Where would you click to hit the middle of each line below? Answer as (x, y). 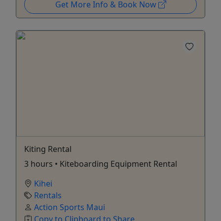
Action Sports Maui (70, 207)
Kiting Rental (48, 149)
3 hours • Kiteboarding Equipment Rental (101, 164)
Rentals (48, 195)
